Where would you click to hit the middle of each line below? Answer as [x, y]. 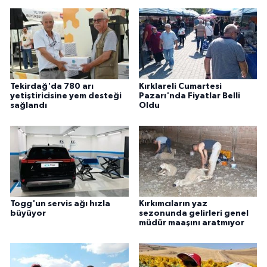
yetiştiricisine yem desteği [66, 96]
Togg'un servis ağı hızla [60, 204]
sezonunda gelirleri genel [193, 213]
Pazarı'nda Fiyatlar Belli [189, 96]
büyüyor [28, 213]
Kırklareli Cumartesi [180, 87]
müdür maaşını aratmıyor [191, 223]
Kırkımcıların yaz [173, 204]
